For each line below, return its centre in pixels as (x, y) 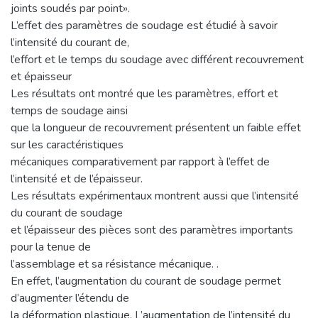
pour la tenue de (51, 247)
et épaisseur (41, 76)
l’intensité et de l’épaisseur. (77, 179)
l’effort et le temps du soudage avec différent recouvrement (157, 59)
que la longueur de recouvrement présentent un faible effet (156, 127)
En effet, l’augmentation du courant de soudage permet (146, 281)
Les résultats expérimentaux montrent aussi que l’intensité (155, 196)
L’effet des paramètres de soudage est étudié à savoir (144, 25)
